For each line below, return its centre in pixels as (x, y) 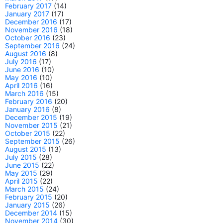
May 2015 (21, 173)
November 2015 (31, 125)
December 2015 (31, 117)
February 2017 (28, 6)
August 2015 (26, 149)
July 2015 (21, 157)
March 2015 (24, 189)
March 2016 (24, 93)
